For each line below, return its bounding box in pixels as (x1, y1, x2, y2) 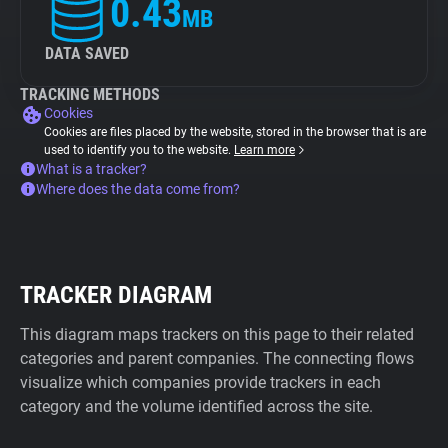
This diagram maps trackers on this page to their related (20, 325, 414, 344)
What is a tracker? (36, 161, 147, 177)
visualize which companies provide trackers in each (20, 373, 381, 392)
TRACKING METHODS (20, 85, 160, 104)
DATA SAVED (45, 44, 129, 63)
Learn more (234, 143, 295, 157)
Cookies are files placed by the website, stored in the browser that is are (44, 125, 426, 139)
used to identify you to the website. (44, 143, 234, 157)
